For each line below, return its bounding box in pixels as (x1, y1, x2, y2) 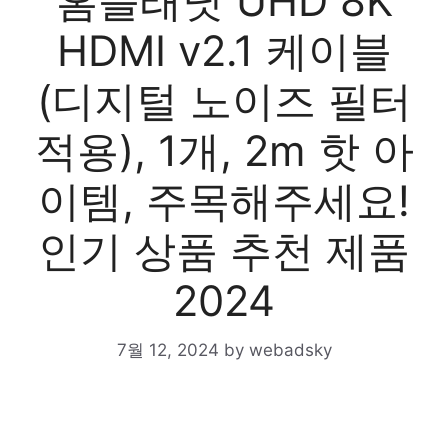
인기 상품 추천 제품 (38, 225, 410, 276)
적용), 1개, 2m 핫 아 (34, 125, 414, 176)
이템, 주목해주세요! (38, 175, 410, 226)
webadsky (248, 339, 332, 360)
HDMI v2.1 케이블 (56, 25, 392, 76)
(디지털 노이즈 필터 (36, 75, 412, 126)
